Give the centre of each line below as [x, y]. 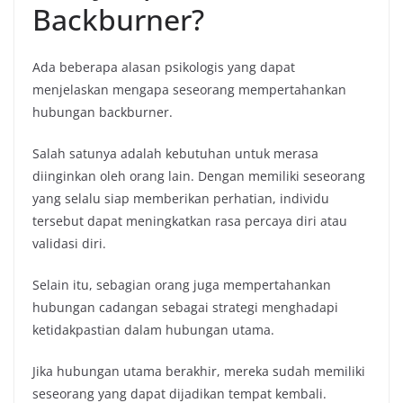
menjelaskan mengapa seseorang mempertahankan [189, 89]
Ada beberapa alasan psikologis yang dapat [164, 67]
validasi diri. [69, 243]
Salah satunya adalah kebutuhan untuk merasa [175, 153]
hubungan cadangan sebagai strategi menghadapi [185, 307]
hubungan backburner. [103, 112]
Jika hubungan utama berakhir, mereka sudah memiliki [199, 371]
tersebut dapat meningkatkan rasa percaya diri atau [190, 220]
